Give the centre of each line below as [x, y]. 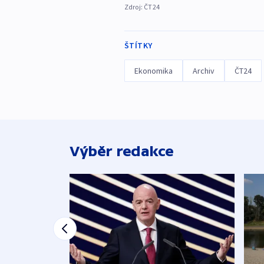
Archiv [203, 70]
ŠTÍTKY [138, 45]
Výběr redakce [122, 151]
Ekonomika [153, 70]
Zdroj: [134, 6]
